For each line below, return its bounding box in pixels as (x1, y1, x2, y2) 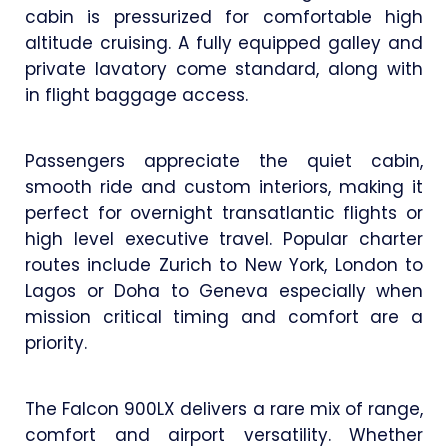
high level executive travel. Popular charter (25, 226, 423, 251)
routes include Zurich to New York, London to (25, 252, 423, 277)
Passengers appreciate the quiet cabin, (25, 148, 423, 173)
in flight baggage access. (25, 82, 248, 107)
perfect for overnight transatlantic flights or (25, 200, 423, 225)
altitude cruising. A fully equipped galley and (25, 30, 423, 55)
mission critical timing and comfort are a (25, 304, 423, 329)
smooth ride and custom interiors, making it (25, 174, 423, 199)
